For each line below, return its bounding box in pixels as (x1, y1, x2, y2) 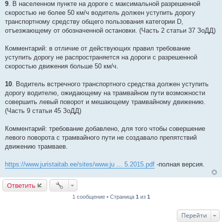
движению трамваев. (5, 143, 68, 151)
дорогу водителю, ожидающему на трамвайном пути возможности (5, 89, 205, 97)
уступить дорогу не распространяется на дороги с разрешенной (5, 54, 197, 61)
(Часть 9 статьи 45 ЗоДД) (5, 107, 81, 115)
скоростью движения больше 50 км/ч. (5, 62, 118, 70)
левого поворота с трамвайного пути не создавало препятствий (5, 134, 197, 142)
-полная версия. (155, 161, 205, 168)
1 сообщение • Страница (72, 194, 136, 200)
